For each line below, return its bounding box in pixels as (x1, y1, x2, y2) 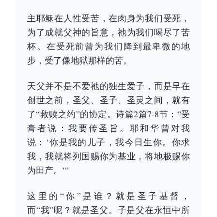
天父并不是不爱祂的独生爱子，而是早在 (27, 80, 190, 92)
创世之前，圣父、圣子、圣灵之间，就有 (27, 94, 190, 106)
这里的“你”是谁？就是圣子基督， (27, 190, 190, 201)
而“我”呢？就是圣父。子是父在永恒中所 (27, 204, 190, 216)
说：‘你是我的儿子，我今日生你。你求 (27, 136, 190, 148)
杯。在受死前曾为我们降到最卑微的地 (27, 40, 190, 52)
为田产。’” (27, 164, 69, 176)
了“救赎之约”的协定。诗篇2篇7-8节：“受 (27, 108, 190, 120)
